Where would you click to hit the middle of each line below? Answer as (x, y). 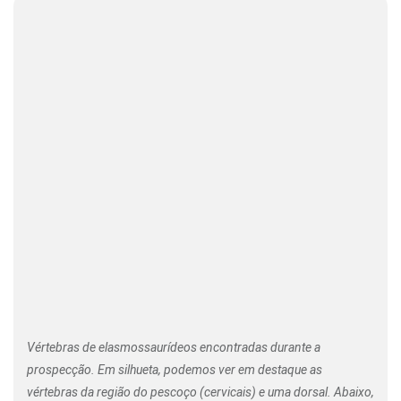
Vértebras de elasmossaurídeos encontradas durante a (174, 347)
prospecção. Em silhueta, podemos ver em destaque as (175, 369)
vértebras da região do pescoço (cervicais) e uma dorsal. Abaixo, (200, 392)
